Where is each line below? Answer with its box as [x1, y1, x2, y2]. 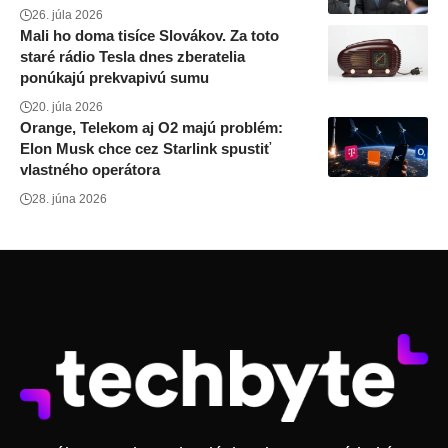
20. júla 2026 [32, 100, 103, 115]
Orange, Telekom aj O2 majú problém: [20, 119, 283, 137]
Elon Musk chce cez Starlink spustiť [20, 140, 271, 158]
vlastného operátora [20, 161, 160, 179]
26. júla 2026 [32, 8, 103, 23]
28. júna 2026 [32, 192, 107, 207]
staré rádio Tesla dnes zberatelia [20, 48, 245, 66]
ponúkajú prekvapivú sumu [20, 69, 209, 87]
